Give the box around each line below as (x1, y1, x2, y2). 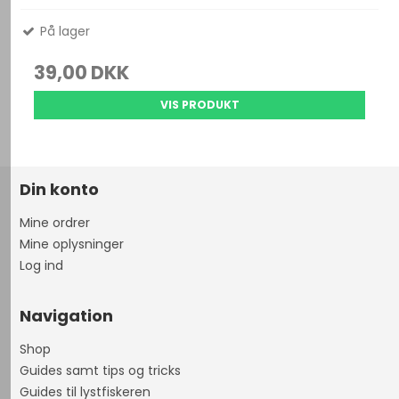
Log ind (20, 256, 64, 275)
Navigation (20, 305, 114, 328)
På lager (37, 22, 91, 41)
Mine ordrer (20, 214, 91, 232)
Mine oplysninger (20, 235, 125, 254)
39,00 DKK (34, 60, 130, 86)
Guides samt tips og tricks (20, 362, 182, 380)
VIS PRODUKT (159, 97, 240, 113)
